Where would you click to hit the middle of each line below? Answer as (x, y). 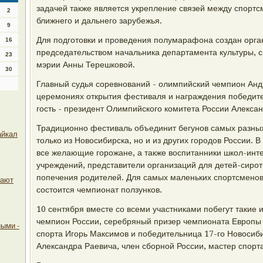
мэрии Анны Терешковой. (86, 65)
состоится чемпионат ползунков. (99, 190)
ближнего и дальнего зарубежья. (99, 21)
